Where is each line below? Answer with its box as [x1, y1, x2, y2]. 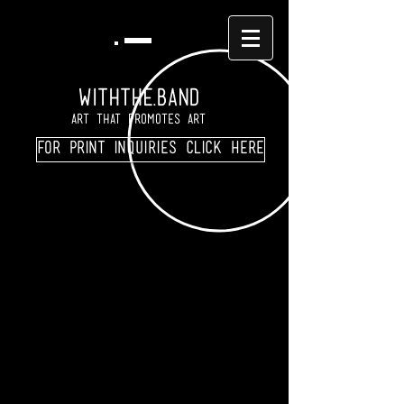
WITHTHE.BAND [77, 87, 199, 112]
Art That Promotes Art [70, 114, 206, 127]
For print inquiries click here [37, 141, 264, 158]
